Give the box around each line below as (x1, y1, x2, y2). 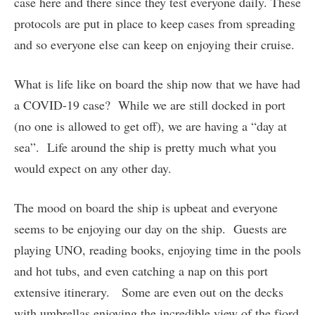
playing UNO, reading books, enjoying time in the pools (14, 241, 301, 259)
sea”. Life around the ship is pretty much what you (14, 139, 276, 156)
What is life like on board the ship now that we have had (14, 75, 300, 93)
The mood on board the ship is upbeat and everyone (14, 199, 278, 217)
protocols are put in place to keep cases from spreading (14, 15, 295, 32)
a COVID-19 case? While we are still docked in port (14, 96, 285, 114)
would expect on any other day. (14, 160, 172, 177)
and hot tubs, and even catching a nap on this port (14, 262, 268, 280)
